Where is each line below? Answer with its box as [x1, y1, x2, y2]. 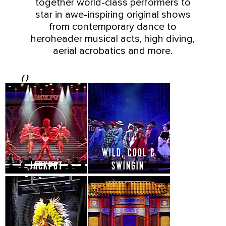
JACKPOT [29, 161, 63, 173]
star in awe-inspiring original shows [35, 9, 191, 21]
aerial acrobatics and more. [53, 45, 173, 57]
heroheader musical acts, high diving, [31, 33, 195, 45]
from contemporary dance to [49, 21, 177, 33]
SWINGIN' [111, 161, 147, 173]
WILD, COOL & [102, 148, 156, 159]
